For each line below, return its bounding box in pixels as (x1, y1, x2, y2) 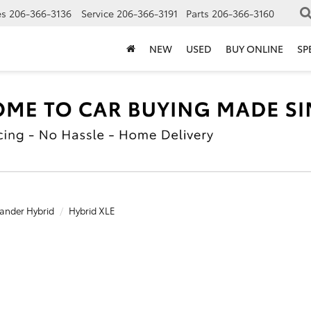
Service (81, 6, 114, 21)
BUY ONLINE (226, 42, 283, 56)
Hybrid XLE (69, 203, 115, 217)
